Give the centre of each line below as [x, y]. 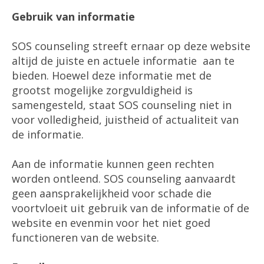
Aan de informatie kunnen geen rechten [113, 164]
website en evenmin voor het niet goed [111, 223]
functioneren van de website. [85, 237]
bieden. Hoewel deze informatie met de [112, 75]
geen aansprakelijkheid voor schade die [112, 193]
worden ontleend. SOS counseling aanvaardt [124, 179]
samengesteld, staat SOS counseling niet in [122, 105]
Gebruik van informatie [73, 16]
